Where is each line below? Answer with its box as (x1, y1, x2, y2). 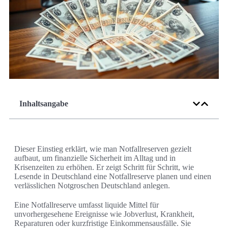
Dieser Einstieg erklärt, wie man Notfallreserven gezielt (14, 145, 191, 154)
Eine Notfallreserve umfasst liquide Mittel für (14, 201, 159, 210)
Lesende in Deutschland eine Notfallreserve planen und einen (14, 172, 211, 181)
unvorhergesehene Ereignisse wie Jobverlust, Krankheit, (14, 210, 194, 219)
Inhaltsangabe (19, 99, 68, 108)
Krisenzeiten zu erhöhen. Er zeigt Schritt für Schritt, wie (14, 163, 194, 172)
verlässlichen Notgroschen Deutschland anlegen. (14, 181, 170, 190)
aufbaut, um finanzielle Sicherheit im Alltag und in (14, 154, 176, 163)
